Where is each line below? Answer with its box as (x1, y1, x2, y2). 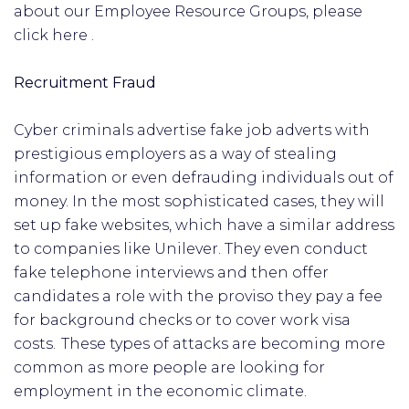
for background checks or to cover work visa (14, 311, 351, 329)
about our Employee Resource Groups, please (14, 3, 362, 20)
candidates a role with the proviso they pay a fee (14, 288, 383, 305)
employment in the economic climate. (14, 383, 310, 400)
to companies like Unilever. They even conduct (14, 240, 368, 257)
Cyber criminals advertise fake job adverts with (14, 121, 370, 139)
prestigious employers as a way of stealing (14, 145, 337, 163)
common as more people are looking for (14, 359, 325, 376)
